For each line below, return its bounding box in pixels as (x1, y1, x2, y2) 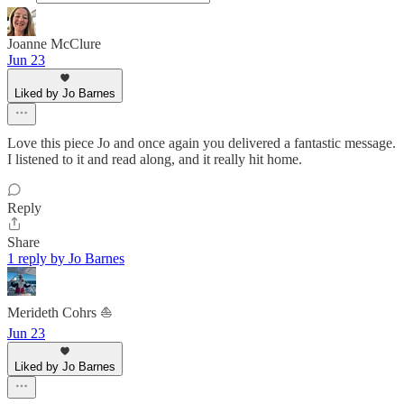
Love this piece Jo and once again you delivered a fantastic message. (7, 135, 396, 151)
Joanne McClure (7, 36, 101, 52)
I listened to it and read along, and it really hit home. (7, 151, 302, 168)
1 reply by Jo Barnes (7, 251, 124, 267)
